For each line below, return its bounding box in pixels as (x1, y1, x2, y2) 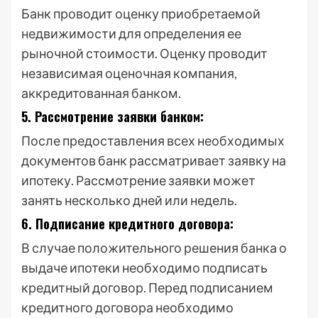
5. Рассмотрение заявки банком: (21, 107, 204, 126)
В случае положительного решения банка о (21, 240, 287, 256)
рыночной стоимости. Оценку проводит (21, 45, 268, 61)
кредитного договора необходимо (21, 300, 234, 315)
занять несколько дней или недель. (21, 192, 237, 208)
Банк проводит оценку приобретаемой (21, 6, 261, 21)
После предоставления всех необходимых (21, 133, 285, 148)
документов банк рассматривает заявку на (21, 153, 286, 168)
